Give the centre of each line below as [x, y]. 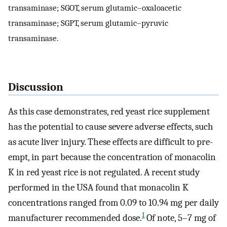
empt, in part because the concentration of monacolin [112, 157]
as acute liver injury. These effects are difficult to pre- [110, 142]
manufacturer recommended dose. [75, 218]
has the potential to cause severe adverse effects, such [111, 127]
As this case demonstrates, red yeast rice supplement [109, 112]
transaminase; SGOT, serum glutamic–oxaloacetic [95, 8]
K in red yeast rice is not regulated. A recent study [104, 173]
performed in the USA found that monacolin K [98, 188]
